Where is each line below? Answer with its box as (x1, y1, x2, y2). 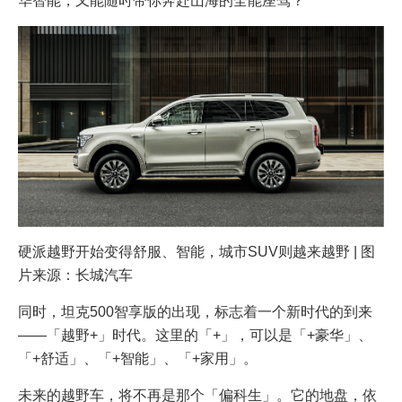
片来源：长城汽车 (18, 267, 133, 283)
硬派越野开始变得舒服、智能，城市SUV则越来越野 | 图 (18, 243, 375, 259)
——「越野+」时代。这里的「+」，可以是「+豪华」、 (18, 327, 372, 343)
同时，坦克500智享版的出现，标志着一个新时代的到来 (18, 303, 372, 319)
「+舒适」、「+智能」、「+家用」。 (18, 350, 258, 366)
